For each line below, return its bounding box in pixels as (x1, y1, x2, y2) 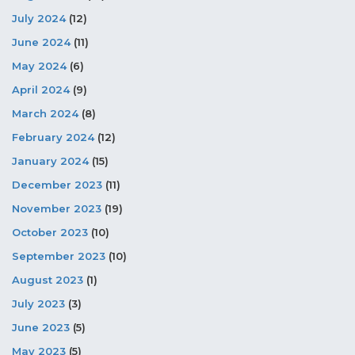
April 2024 (12, 83, 70, 97)
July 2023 (12, 297, 65, 311)
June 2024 (12, 36, 71, 49)
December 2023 (12, 178, 102, 192)
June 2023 (12, 321, 70, 334)
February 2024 (12, 131, 94, 144)
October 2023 (12, 226, 88, 239)
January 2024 (12, 155, 89, 168)
